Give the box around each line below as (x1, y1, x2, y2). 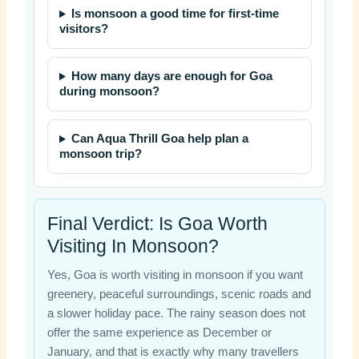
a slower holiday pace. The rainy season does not (46, 307, 305, 321)
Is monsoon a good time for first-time (71, 7, 280, 21)
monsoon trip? (58, 147, 142, 161)
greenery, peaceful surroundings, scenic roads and (46, 288, 311, 301)
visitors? (58, 22, 108, 36)
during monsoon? (58, 85, 159, 99)
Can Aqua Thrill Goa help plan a (71, 132, 249, 146)
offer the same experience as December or (46, 326, 272, 340)
